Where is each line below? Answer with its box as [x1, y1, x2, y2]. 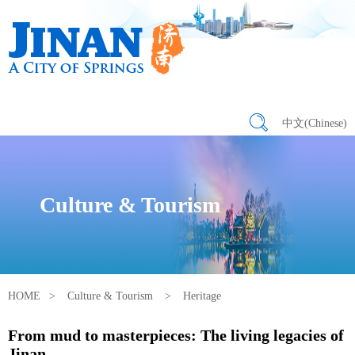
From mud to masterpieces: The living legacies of [8, 326, 344, 344]
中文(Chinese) [282, 117, 347, 129]
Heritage [183, 290, 221, 302]
